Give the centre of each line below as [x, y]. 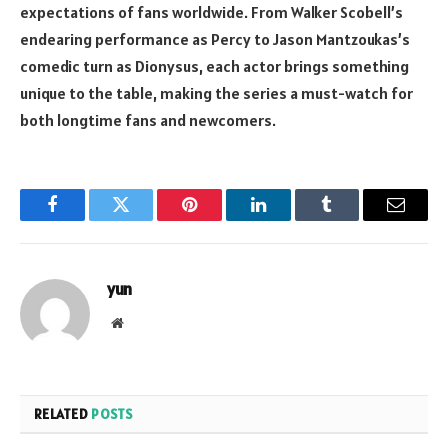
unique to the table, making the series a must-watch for [216, 93]
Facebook [85, 219]
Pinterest [220, 219]
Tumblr [352, 219]
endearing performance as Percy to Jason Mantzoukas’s [215, 39]
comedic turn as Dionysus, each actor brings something [214, 66]
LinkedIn [289, 219]
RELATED [63, 414]
